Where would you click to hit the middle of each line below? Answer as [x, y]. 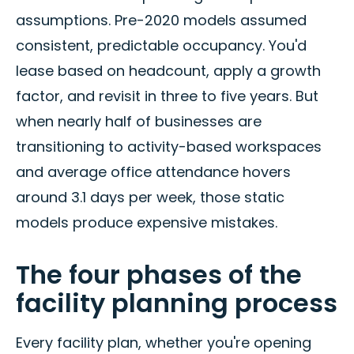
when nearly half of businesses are [139, 122]
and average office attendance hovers [153, 172]
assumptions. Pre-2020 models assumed [161, 21]
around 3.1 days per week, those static [150, 198]
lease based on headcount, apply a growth [168, 71]
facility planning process [177, 303]
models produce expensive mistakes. [147, 223]
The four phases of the [159, 275]
